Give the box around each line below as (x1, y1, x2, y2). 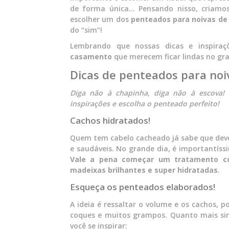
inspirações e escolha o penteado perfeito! (70, 99, 223, 108)
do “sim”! (70, 25, 102, 35)
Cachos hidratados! (70, 114, 150, 126)
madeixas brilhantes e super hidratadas (70, 165, 218, 175)
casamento (70, 52, 112, 61)
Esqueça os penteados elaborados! (70, 181, 215, 193)
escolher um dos (70, 14, 131, 24)
